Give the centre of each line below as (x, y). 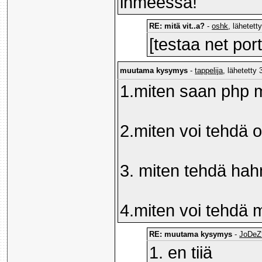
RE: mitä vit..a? (177, 26)
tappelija (209, 71)
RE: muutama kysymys (191, 235)
